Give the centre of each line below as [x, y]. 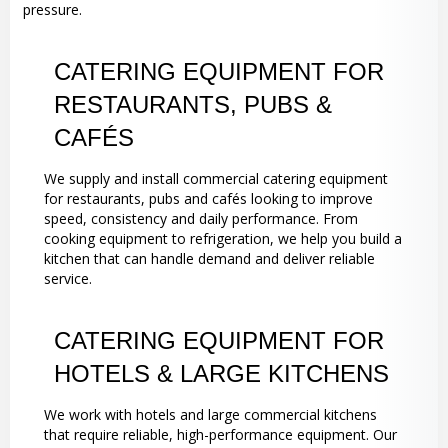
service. [68, 279]
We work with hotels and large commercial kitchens [210, 415]
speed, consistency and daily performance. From [201, 219]
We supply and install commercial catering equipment [216, 179]
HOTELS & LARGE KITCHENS [221, 374]
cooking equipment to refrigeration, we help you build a [223, 239]
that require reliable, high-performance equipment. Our [220, 435]
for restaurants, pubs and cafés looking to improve [208, 199]
